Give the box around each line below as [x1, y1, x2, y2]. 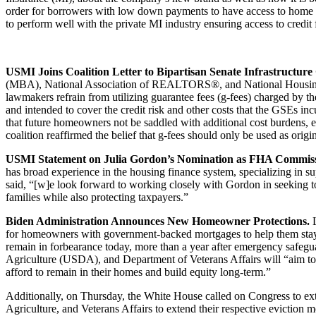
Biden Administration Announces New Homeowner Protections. [6, 214, 312, 227]
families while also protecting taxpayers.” [6, 190, 188, 203]
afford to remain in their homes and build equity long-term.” [6, 265, 271, 278]
